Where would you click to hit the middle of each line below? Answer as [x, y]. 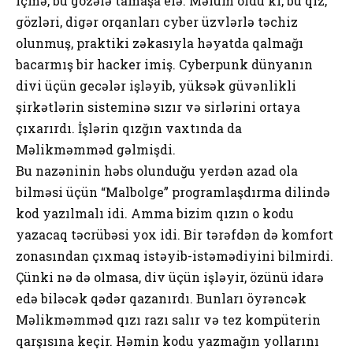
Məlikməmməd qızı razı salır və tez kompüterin [168, 319]
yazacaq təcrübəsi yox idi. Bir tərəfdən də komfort [175, 234]
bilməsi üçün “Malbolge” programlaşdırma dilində [173, 191]
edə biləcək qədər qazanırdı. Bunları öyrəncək [161, 298]
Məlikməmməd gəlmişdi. [96, 149]
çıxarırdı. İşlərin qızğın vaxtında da [129, 128]
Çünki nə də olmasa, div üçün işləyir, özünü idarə [170, 277]
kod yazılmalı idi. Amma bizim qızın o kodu [155, 213]
